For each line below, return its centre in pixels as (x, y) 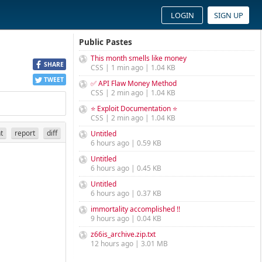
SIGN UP (228, 15)
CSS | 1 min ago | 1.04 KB (133, 68)
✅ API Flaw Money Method (134, 83)
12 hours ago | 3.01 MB (129, 244)
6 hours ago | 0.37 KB (126, 193)
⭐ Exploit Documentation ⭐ (134, 108)
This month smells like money (139, 58)
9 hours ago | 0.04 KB (126, 218)
